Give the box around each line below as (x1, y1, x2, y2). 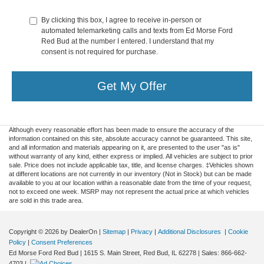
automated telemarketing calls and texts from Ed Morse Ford (41, 26, 233, 35)
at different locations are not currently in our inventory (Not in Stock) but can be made (9, 170, 252, 177)
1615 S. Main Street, (82, 249, 141, 256)
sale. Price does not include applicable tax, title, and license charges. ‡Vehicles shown (9, 161, 253, 169)
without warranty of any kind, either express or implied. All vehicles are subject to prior (9, 152, 253, 160)
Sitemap (103, 227, 126, 235)
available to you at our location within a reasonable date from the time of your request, (9, 179, 252, 186)
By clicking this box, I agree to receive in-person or (41, 15, 202, 24)
